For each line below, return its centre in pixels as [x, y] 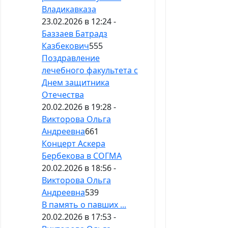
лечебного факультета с [90, 70]
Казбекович [65, 46]
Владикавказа [69, 9]
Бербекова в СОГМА [82, 156]
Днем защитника [76, 83]
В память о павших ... [84, 205]
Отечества [63, 95]
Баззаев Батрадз [75, 34]
